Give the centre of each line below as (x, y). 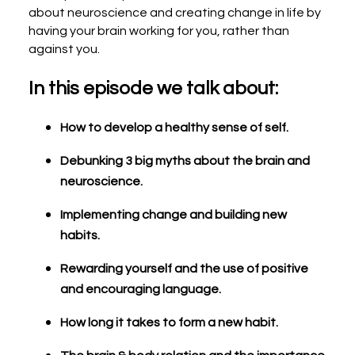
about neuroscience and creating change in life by (175, 13)
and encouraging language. (141, 290)
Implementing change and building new (174, 215)
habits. (80, 236)
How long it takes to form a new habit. (169, 323)
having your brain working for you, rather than (159, 31)
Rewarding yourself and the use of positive (184, 269)
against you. (64, 50)
